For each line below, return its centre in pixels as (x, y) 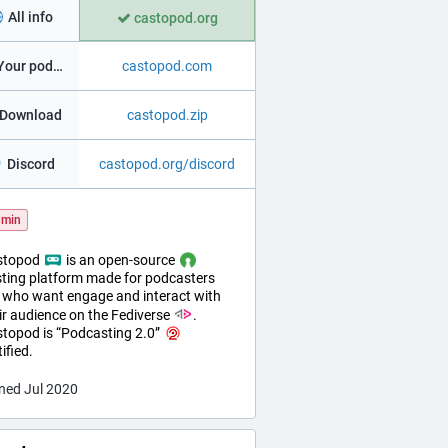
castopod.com (167, 66)
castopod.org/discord (167, 164)
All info (29, 17)
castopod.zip (167, 115)
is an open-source (121, 260)
